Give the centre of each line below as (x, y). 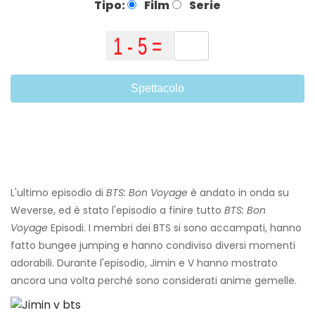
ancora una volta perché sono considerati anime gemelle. (154, 281)
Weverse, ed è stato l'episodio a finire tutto (117, 211)
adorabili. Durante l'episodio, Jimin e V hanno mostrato (144, 263)
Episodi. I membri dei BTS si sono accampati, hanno (175, 228)
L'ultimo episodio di (58, 193)
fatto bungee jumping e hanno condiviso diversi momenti (153, 246)
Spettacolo (157, 89)
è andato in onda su (238, 193)
